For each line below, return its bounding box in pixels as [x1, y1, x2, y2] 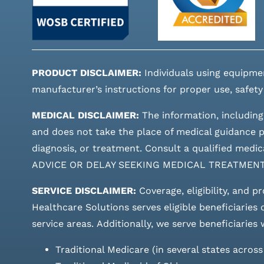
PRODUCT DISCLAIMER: [31, 67, 141, 78]
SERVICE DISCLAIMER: [31, 184, 136, 196]
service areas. [31, 217, 94, 229]
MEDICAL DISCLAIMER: [31, 109, 142, 121]
